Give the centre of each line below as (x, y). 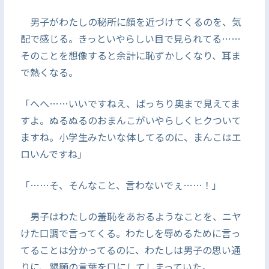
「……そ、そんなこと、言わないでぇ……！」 (121, 185)
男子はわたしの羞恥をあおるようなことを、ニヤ (131, 216)
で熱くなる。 (49, 72)
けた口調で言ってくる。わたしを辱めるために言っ (130, 233)
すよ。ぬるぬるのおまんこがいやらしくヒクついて (131, 120)
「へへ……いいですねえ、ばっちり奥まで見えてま (130, 103)
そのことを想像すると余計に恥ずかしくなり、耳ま (130, 55)
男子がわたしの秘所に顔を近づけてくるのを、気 (131, 22)
